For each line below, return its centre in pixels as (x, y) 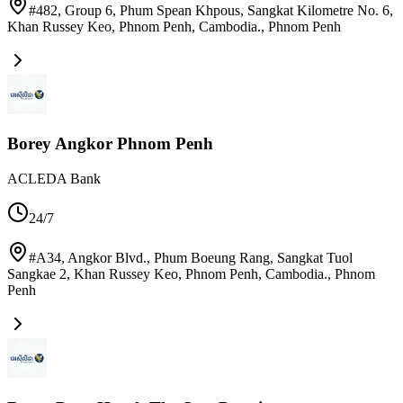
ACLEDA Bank (54, 179)
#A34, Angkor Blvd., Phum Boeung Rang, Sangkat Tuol (191, 258)
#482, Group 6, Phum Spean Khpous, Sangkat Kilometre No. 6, (211, 10)
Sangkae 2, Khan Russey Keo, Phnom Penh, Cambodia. (167, 274)
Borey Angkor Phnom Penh (110, 144)
